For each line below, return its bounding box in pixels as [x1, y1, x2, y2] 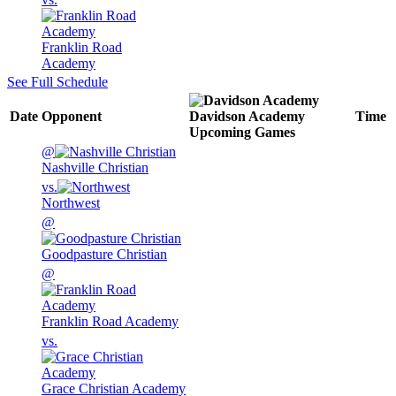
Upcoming [189, 125, 251, 141]
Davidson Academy [189, 109, 305, 125]
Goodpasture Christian [42, 247, 167, 263]
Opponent [42, 109, 102, 125]
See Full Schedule [7, 74, 108, 90]
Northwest [42, 195, 100, 211]
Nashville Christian [42, 160, 148, 176]
